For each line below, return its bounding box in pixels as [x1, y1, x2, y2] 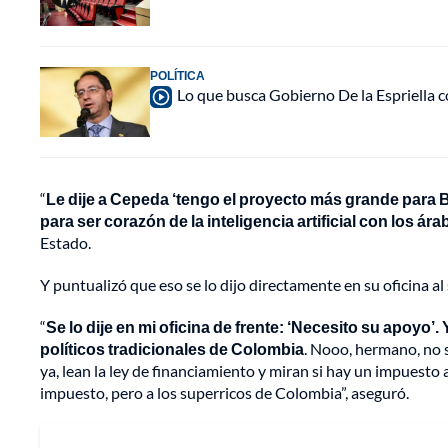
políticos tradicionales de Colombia [40, 339, 304, 359]
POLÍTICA [150, 68, 205, 84]
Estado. [40, 233, 91, 253]
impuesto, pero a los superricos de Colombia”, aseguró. [40, 383, 409, 403]
